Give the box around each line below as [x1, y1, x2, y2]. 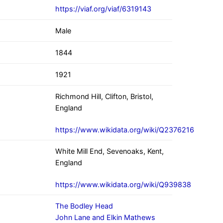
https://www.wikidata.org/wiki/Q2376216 [55, 125, 194, 134]
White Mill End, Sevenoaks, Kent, [55, 147, 164, 156]
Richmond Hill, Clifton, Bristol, [55, 92, 153, 101]
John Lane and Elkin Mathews [55, 213, 155, 222]
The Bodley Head [55, 202, 113, 211]
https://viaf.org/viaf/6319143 [55, 4, 151, 13]
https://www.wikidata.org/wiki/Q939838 [55, 180, 191, 189]
